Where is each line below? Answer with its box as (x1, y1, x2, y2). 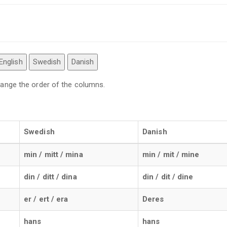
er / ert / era (24, 194, 68, 204)
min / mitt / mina (24, 149, 83, 159)
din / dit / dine (142, 172, 194, 181)
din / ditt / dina (24, 172, 77, 181)
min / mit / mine (142, 149, 200, 159)
